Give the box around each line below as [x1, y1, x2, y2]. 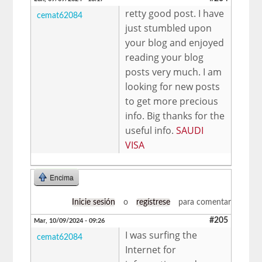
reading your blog [125, 50, 204, 64]
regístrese [136, 198, 170, 206]
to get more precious [125, 94, 219, 108]
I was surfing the [125, 228, 198, 242]
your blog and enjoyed [125, 36, 225, 49]
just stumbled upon [125, 21, 212, 35]
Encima [50, 173, 74, 182]
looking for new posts [125, 80, 220, 93]
